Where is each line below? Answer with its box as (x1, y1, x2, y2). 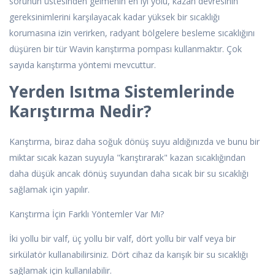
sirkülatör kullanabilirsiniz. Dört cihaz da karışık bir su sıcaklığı (9, 248, 248, 260)
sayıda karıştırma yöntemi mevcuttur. (9, 58, 156, 71)
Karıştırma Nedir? (9, 99, 152, 122)
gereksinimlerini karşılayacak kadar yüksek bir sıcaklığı (9, 10, 220, 23)
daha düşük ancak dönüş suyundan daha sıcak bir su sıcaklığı (9, 167, 249, 179)
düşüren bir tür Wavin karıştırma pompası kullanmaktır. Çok (9, 42, 242, 55)
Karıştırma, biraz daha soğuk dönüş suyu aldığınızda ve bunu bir (9, 135, 260, 147)
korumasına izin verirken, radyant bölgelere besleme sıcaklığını (9, 26, 255, 39)
